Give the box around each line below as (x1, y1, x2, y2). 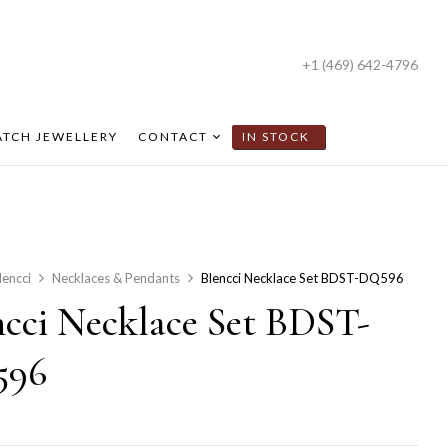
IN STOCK (242, 129, 310, 144)
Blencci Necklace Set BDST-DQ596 (201, 270, 405, 286)
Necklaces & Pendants (52, 270, 181, 286)
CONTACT (138, 129, 208, 144)
